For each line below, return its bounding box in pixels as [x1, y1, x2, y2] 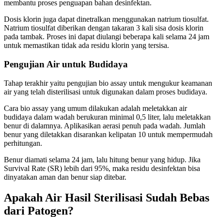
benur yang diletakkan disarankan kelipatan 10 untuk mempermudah [4, 130, 213, 139]
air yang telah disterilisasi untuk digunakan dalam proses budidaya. [4, 87, 207, 96]
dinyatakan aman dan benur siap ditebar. [4, 172, 126, 181]
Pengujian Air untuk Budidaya [4, 59, 128, 69]
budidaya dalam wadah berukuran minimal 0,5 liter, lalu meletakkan [4, 112, 211, 121]
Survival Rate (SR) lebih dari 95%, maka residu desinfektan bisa [4, 164, 200, 172]
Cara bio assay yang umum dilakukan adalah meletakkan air [4, 104, 187, 112]
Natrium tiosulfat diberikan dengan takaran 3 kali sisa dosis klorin [4, 24, 203, 32]
